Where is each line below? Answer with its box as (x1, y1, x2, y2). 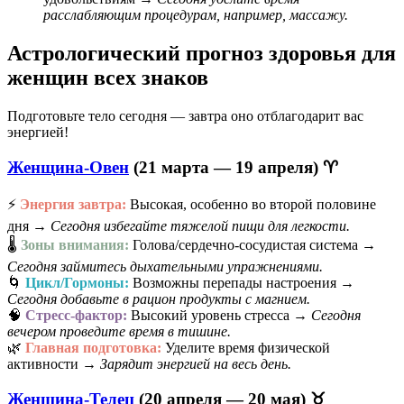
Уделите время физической (161, 340, 330, 356)
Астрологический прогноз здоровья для (7, 41, 396, 66)
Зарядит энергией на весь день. (100, 356, 291, 372)
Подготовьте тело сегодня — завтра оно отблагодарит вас (7, 108, 363, 124)
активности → (7, 356, 100, 372)
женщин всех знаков (7, 66, 208, 90)
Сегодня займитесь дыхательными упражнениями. (7, 259, 323, 275)
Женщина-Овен (7, 157, 129, 177)
